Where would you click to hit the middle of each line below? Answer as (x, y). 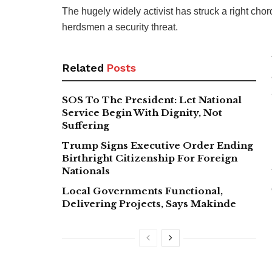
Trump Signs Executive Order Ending (158, 145)
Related (83, 67)
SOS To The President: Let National (152, 100)
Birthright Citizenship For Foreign (150, 158)
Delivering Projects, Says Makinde (149, 203)
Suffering (86, 125)
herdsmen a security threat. (120, 27)
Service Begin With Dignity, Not (142, 112)
